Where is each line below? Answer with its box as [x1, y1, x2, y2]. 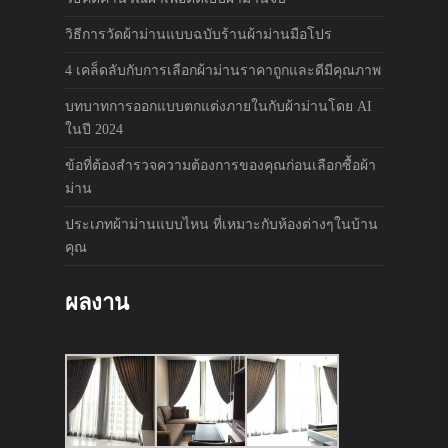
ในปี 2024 [65, 121, 123, 137]
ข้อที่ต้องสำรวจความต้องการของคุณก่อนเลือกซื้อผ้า [65, 157, 376, 173]
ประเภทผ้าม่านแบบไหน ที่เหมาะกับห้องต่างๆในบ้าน [65, 216, 378, 232]
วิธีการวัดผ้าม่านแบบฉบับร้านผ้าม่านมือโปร [65, 26, 332, 42]
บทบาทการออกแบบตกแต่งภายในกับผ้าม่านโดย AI [65, 98, 372, 114]
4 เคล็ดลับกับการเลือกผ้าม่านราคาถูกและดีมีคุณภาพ [65, 62, 381, 78]
